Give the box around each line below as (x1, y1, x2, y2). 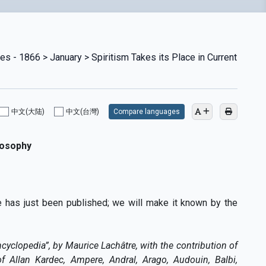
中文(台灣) (65, 107, 99, 116)
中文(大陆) (11, 107, 45, 116)
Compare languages (113, 107, 180, 116)
